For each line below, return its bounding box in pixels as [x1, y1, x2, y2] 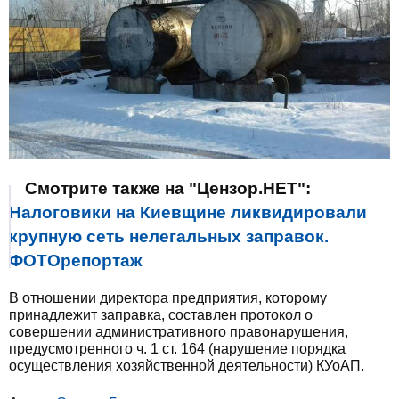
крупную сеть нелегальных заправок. [9, 227, 329, 247]
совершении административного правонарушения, [9, 324, 348, 340]
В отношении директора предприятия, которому [9, 290, 327, 306]
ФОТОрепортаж [9, 251, 142, 271]
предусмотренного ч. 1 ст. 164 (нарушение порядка [9, 341, 346, 357]
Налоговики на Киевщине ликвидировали [9, 203, 367, 223]
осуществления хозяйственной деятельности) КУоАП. [9, 358, 364, 374]
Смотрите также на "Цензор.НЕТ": [25, 179, 311, 199]
